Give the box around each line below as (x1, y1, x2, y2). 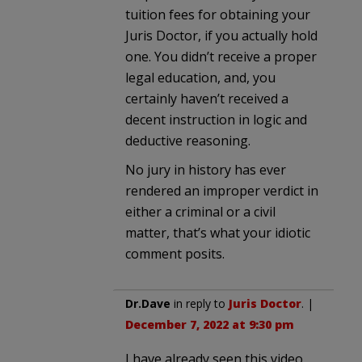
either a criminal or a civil (125, 202, 276, 221)
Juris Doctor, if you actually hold (125, 26, 318, 44)
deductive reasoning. (125, 131, 250, 149)
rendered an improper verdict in (125, 181, 318, 200)
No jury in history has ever (125, 160, 286, 179)
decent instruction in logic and (125, 110, 307, 128)
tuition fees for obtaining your (125, 5, 310, 23)
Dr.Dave (125, 295, 170, 311)
